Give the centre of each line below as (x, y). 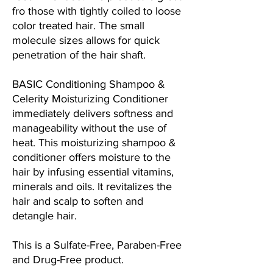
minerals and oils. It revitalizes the (92, 187)
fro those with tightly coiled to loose (97, 11)
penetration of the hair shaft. (79, 55)
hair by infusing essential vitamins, (93, 172)
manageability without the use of (89, 128)
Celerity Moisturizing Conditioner (90, 99)
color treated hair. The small (78, 26)
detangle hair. (44, 216)
